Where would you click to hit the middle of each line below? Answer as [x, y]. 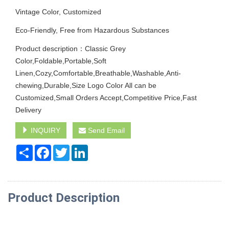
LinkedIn [102, 149]
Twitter [80, 149]
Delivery [28, 110]
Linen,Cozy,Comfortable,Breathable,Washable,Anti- [98, 73]
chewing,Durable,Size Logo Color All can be [86, 86]
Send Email [105, 131]
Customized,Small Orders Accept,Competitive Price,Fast [106, 98]
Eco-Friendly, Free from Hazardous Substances [92, 30]
